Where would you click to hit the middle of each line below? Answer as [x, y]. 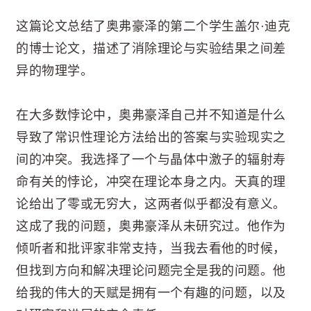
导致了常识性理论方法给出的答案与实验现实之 [151, 138]
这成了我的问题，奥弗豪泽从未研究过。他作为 [151, 227]
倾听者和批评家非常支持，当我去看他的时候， [151, 249]
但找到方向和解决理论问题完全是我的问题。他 [151, 271]
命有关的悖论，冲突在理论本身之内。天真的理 [151, 182]
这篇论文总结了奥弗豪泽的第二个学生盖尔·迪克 [153, 26]
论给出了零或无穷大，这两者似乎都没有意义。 [151, 204]
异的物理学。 [54, 70]
